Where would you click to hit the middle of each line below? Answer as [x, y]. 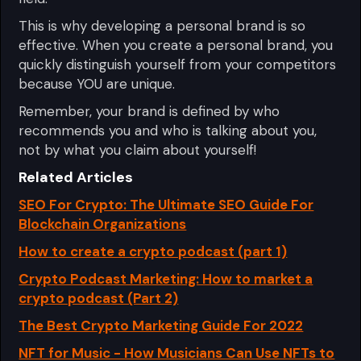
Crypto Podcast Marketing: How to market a [166, 278]
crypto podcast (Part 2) [99, 298]
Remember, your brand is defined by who [149, 111]
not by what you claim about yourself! [138, 149]
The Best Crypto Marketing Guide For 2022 [161, 325]
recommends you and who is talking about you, [168, 130]
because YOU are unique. [97, 83]
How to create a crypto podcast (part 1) [153, 251]
